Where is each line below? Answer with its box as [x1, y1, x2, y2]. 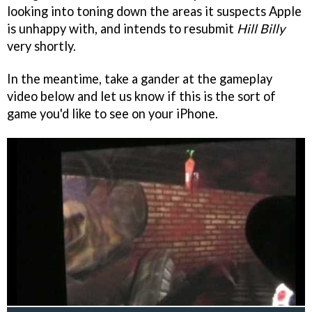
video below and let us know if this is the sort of [7, 88, 276, 104]
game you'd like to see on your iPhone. [7, 106, 218, 122]
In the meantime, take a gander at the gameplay [7, 71, 272, 87]
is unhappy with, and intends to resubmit [7, 21, 237, 37]
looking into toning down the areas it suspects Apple [7, 3, 302, 19]
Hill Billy [237, 21, 285, 37]
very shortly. [7, 38, 76, 54]
